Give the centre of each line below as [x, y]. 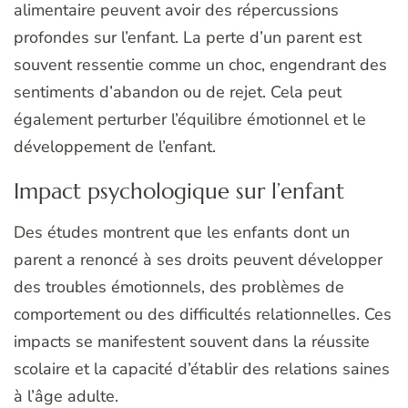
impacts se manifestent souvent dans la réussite [192, 342]
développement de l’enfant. [115, 147]
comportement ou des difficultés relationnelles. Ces [203, 315]
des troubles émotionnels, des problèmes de [179, 287]
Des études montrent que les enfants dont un [182, 233]
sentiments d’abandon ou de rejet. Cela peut [178, 92]
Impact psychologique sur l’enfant [179, 192]
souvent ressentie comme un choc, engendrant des [200, 65]
